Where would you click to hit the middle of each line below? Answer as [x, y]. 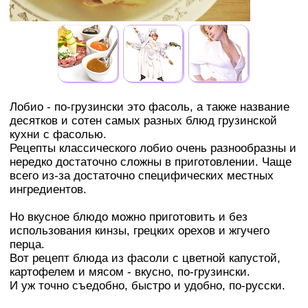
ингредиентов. [48, 189]
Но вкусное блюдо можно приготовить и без [129, 217]
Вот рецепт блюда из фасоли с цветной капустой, [145, 258]
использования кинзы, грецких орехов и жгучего [140, 230]
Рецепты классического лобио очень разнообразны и [153, 148]
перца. [27, 244]
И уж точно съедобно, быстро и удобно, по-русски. [147, 285]
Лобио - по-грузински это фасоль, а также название [150, 107]
